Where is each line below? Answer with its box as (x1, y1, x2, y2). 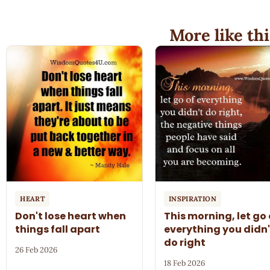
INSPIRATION (169, 194, 216, 204)
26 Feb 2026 (15, 244, 58, 255)
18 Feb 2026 (164, 257, 206, 268)
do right (164, 236, 206, 250)
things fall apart (15, 222, 101, 237)
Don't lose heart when (15, 209, 127, 224)
